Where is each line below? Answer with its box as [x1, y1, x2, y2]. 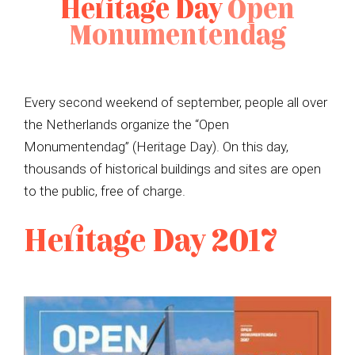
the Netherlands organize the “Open [24, 116, 229, 132]
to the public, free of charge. [24, 182, 185, 199]
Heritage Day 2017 [24, 229, 277, 257]
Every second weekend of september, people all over [24, 94, 327, 110]
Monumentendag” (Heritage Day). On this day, [24, 138, 288, 155]
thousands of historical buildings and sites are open [24, 160, 321, 177]
